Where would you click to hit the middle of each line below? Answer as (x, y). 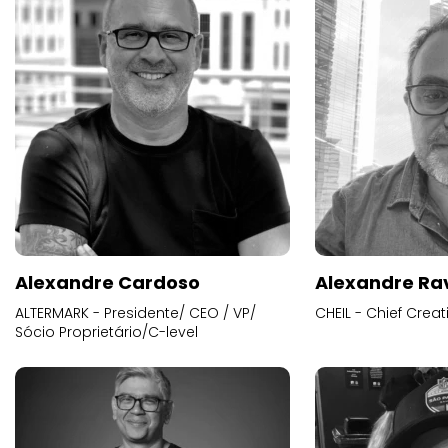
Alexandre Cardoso (107, 282)
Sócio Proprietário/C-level (106, 332)
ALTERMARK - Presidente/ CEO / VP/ (135, 313)
